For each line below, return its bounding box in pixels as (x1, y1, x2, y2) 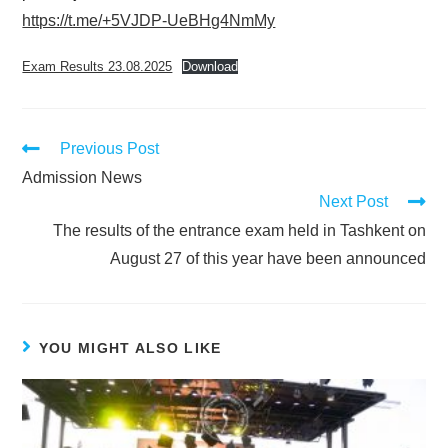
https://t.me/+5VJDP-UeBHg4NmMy (22, 12, 276, 30)
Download (182, 59, 238, 75)
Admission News (22, 169, 143, 187)
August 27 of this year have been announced (109, 250, 426, 268)
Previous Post (60, 140, 160, 158)
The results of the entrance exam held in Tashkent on (52, 222, 426, 240)
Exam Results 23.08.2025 (22, 59, 173, 75)
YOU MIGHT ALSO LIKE (38, 340, 222, 357)
